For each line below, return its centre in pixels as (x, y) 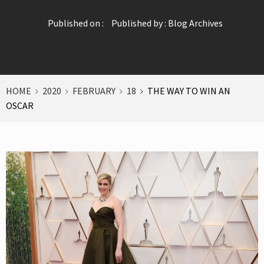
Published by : (138, 23)
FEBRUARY (94, 90)
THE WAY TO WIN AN (189, 90)
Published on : (75, 23)
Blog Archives (195, 23)
